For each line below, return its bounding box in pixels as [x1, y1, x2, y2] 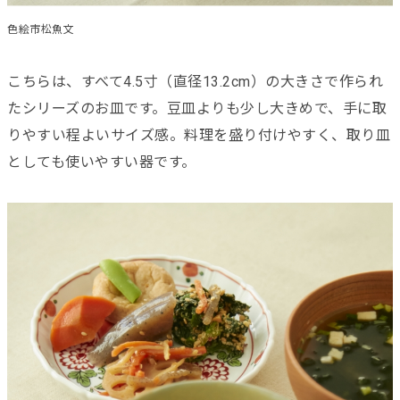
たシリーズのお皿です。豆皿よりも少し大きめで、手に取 [7, 99, 387, 117]
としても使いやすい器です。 [7, 153, 196, 171]
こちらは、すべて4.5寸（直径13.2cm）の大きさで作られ [7, 72, 383, 90]
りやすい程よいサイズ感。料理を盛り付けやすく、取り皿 [7, 126, 390, 144]
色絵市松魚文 [7, 22, 74, 36]
